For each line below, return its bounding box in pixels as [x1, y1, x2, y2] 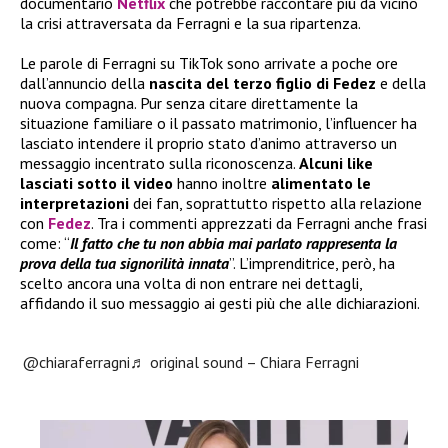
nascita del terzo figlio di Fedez [149, 72, 376, 93]
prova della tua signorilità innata [20, 252, 229, 273]
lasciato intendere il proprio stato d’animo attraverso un [20, 132, 397, 153]
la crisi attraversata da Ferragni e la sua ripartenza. [20, 12, 361, 33]
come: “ [20, 232, 70, 253]
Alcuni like [299, 152, 373, 173]
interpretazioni [20, 192, 129, 213]
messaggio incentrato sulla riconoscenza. [20, 152, 299, 173]
